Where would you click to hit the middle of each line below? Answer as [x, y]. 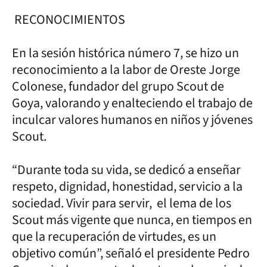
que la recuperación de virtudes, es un [114, 236]
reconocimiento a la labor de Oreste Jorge [126, 69]
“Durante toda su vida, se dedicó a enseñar [126, 170]
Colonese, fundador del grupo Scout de [118, 86]
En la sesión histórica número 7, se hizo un [125, 53]
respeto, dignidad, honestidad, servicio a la [127, 186]
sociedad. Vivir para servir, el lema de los [122, 203]
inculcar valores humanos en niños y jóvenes [132, 119]
